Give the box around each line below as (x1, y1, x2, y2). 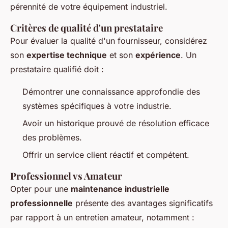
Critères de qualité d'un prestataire (10, 21, 163, 34)
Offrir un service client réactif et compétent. (22, 150, 189, 160)
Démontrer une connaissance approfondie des (22, 86, 200, 97)
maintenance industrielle (71, 184, 169, 194)
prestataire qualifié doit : (10, 64, 104, 74)
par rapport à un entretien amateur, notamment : (10, 212, 194, 223)
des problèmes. (22, 132, 82, 143)
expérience (135, 49, 181, 60)
